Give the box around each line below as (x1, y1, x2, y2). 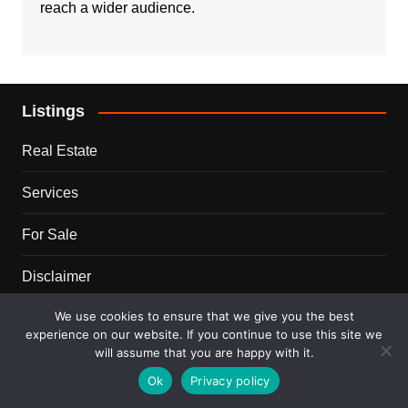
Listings (21, 102, 85, 121)
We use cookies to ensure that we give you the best (54, 309, 354, 323)
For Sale (21, 227, 77, 243)
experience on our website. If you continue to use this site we (25, 327, 382, 342)
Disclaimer (21, 269, 91, 285)
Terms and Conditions (21, 311, 163, 327)
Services (21, 185, 78, 201)
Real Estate (21, 143, 97, 159)
